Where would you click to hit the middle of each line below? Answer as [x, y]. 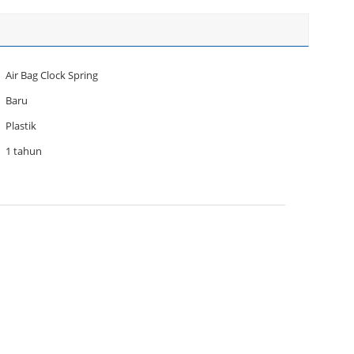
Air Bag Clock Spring [52, 75]
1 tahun [24, 151]
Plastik [21, 126]
